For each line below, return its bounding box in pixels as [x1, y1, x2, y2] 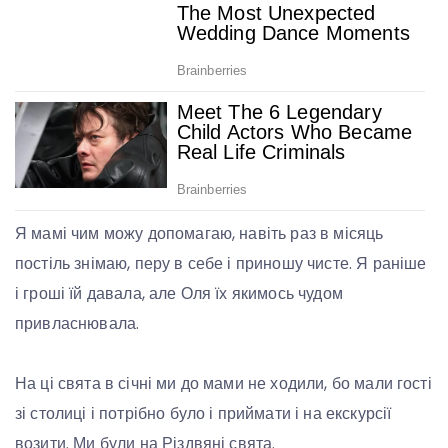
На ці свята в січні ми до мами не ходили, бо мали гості [15, 372, 432, 396]
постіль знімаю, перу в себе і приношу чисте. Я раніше [15, 252, 427, 276]
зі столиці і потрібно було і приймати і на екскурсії [15, 402, 392, 426]
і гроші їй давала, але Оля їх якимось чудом [15, 282, 343, 306]
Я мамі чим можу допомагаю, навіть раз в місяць [15, 222, 384, 246]
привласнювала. [15, 312, 140, 336]
